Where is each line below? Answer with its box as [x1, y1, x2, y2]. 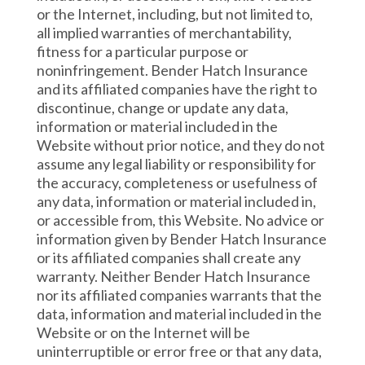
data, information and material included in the [36, 305, 322, 323]
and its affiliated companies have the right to [36, 80, 317, 98]
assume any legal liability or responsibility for [36, 155, 316, 173]
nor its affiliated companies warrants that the [36, 286, 322, 304]
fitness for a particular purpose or [36, 42, 248, 60]
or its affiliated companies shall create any [36, 248, 301, 266]
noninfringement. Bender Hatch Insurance [36, 61, 308, 79]
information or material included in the [36, 117, 278, 135]
